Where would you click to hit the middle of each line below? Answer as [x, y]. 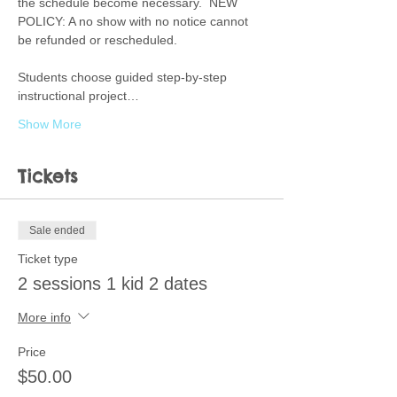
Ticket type [48, 259]
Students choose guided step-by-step [124, 77]
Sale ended [57, 230]
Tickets [48, 176]
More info [44, 317]
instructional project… [78, 96]
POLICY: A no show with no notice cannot [135, 21]
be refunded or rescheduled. [101, 40]
